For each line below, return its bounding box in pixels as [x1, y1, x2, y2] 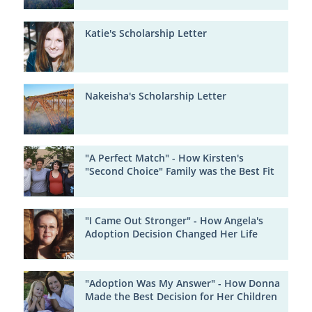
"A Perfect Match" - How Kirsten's [84, 151, 244, 165]
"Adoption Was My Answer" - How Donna [84, 276, 280, 290]
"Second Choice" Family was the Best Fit [84, 164, 274, 178]
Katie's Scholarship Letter [84, 26, 207, 40]
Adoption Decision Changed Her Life [84, 227, 258, 241]
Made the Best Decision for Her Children [84, 289, 277, 303]
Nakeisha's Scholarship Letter [84, 88, 226, 102]
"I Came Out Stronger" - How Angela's [84, 214, 263, 228]
